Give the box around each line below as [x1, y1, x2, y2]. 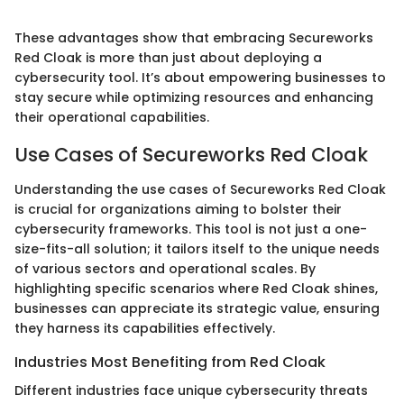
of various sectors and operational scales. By [14, 259, 316, 278]
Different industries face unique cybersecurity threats [14, 381, 368, 399]
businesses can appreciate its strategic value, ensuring [14, 298, 380, 317]
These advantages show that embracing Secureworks [14, 29, 373, 48]
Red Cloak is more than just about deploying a [14, 49, 322, 68]
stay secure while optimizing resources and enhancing [14, 88, 373, 107]
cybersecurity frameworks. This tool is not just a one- [14, 219, 367, 238]
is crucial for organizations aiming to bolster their [14, 199, 342, 218]
